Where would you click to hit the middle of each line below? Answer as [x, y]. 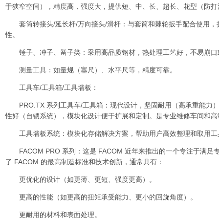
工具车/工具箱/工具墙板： [52, 88]
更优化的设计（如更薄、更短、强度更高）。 [81, 179]
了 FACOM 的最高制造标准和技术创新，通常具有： [85, 162]
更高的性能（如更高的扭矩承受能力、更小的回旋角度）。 [101, 197]
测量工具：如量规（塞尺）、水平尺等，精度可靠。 [91, 70]
